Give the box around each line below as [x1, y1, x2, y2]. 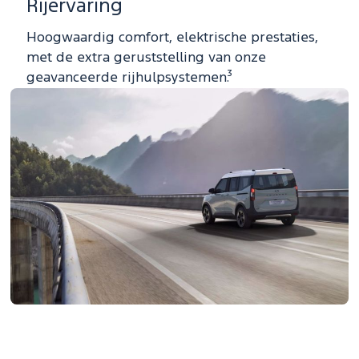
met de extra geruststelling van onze [26, 52, 266, 65]
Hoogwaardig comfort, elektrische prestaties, [26, 32, 318, 45]
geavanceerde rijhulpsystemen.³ [26, 72, 232, 85]
